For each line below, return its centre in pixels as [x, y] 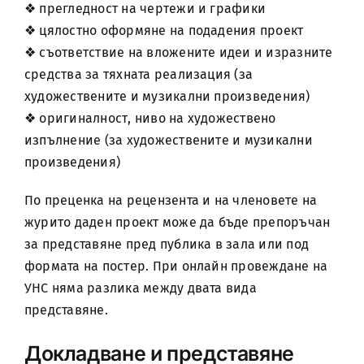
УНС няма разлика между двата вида [140, 288]
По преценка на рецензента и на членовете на [171, 200]
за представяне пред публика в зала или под [167, 244]
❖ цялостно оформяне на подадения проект [164, 30]
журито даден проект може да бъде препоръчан [177, 222]
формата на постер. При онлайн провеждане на [176, 266]
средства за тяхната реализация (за [139, 74]
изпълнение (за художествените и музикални [168, 140]
